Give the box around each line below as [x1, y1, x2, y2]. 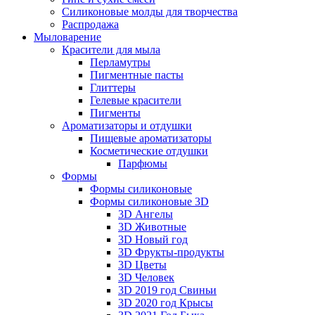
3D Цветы [118, 259, 167, 271]
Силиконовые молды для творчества [62, 6, 238, 18]
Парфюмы [118, 157, 167, 169]
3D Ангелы [118, 208, 173, 220]
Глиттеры [90, 82, 136, 94]
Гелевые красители [90, 94, 181, 106]
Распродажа [62, 18, 119, 30]
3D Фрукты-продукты [118, 246, 224, 258]
